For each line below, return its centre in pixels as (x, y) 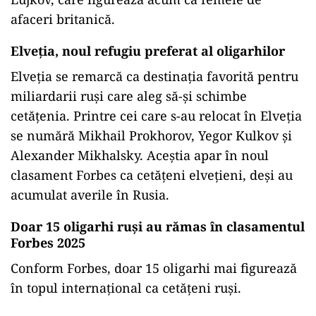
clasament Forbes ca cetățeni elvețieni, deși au (152, 175)
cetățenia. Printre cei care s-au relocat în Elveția (156, 116)
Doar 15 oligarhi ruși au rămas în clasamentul (158, 226)
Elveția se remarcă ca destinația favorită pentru (154, 76)
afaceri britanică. (63, 19)
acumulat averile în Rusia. (90, 195)
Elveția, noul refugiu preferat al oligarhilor (148, 51)
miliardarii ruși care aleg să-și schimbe (129, 96)
